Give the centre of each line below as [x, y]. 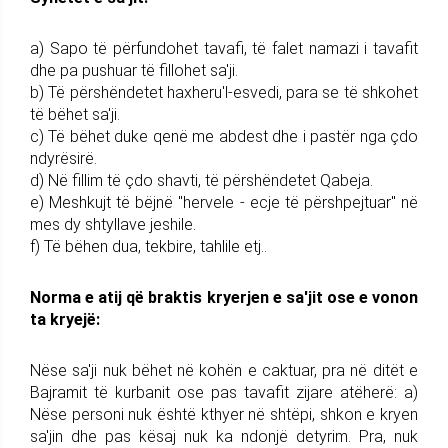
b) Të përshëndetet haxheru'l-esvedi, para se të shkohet [224, 92]
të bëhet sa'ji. [75, 114]
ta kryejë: [65, 319]
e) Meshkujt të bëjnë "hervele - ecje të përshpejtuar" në [224, 202]
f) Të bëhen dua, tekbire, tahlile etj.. [148, 246]
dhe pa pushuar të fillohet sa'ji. [134, 70]
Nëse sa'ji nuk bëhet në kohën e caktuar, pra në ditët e [224, 370]
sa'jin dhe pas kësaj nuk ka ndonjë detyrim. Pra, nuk [224, 436]
